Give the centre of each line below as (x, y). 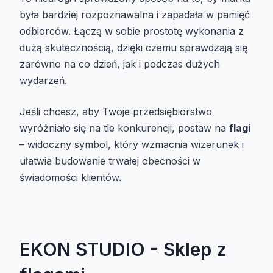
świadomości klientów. (70, 177)
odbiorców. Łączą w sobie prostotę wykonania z (132, 31)
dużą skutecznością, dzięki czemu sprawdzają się (133, 47)
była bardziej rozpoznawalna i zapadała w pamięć (135, 14)
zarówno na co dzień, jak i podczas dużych (120, 64)
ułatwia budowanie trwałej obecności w (110, 161)
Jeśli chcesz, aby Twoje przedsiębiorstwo (116, 111)
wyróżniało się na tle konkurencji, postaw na (124, 128)
